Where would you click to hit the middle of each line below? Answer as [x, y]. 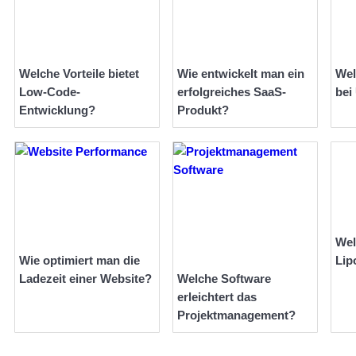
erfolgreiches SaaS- [232, 92]
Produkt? [203, 110]
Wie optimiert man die [79, 261]
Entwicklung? [57, 110]
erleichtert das [217, 297]
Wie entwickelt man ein [241, 74]
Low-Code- [50, 92]
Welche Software [224, 279]
